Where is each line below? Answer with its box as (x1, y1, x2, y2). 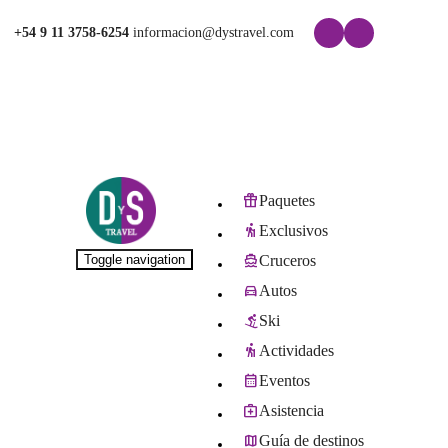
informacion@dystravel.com (128, 25, 294, 40)
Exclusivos (258, 222, 328, 240)
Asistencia (258, 402, 324, 420)
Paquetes (258, 192, 315, 210)
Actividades (258, 342, 334, 360)
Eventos (258, 372, 310, 390)
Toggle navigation (83, 252, 185, 268)
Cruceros (258, 252, 316, 270)
